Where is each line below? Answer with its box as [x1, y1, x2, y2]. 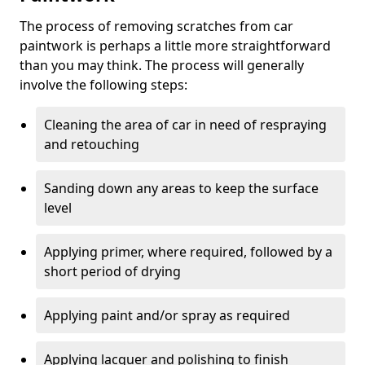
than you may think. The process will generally [20, 56, 304, 74]
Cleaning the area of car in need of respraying [44, 116, 327, 134]
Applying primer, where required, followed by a [44, 243, 332, 261]
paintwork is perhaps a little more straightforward [20, 37, 331, 55]
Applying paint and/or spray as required [44, 306, 290, 324]
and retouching [44, 135, 139, 153]
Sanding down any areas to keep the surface [44, 179, 319, 197]
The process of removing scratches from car [20, 17, 293, 35]
